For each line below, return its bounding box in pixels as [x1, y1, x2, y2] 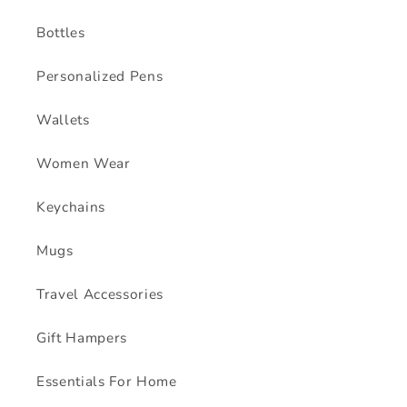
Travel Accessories [36, 283, 164, 303]
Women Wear [36, 153, 131, 173]
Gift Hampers [36, 327, 127, 347]
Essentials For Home [36, 371, 177, 391]
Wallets [36, 109, 90, 129]
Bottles [36, 22, 85, 42]
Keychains [36, 196, 105, 216]
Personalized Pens [36, 65, 164, 85]
